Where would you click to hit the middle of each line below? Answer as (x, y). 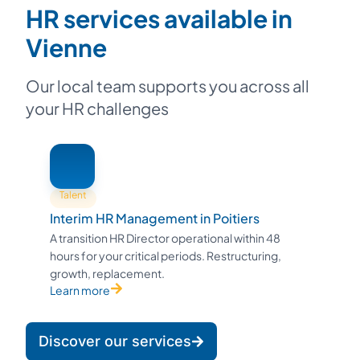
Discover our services (115, 341)
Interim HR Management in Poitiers (155, 218)
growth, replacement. (107, 273)
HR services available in (159, 18)
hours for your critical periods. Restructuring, (166, 255)
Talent (73, 194)
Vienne (66, 47)
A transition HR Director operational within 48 (165, 237)
